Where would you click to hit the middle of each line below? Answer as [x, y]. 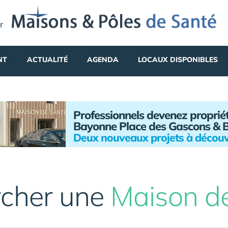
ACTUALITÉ [47, 60]
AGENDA [103, 60]
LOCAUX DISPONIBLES [178, 60]
